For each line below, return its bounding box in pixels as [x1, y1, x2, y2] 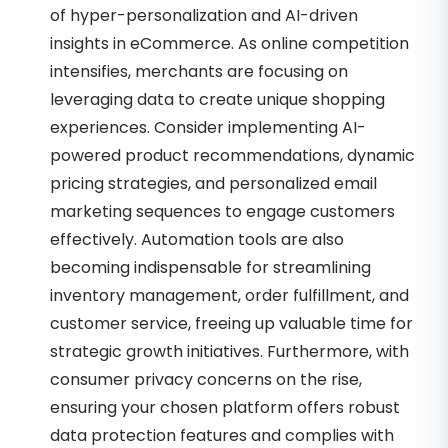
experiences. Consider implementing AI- [50, 116, 366, 140]
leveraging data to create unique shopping [50, 88, 385, 112]
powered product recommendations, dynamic [50, 144, 415, 168]
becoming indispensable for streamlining [50, 256, 371, 280]
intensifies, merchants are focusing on [50, 60, 348, 84]
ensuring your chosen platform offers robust [50, 396, 400, 420]
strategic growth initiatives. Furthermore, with [50, 340, 409, 364]
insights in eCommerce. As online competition [50, 32, 409, 56]
